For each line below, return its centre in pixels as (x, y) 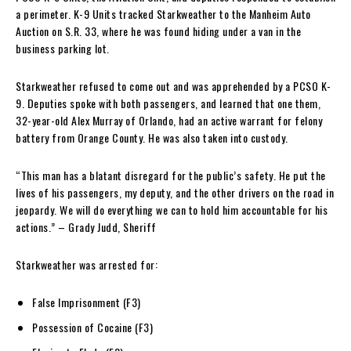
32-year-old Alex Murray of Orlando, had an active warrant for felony (169, 120)
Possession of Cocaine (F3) (92, 327)
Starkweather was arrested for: (87, 264)
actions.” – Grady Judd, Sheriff (86, 226)
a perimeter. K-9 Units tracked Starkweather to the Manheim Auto (163, 13)
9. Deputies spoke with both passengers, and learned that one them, (168, 103)
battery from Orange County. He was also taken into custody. (153, 137)
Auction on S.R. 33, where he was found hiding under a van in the (158, 31)
